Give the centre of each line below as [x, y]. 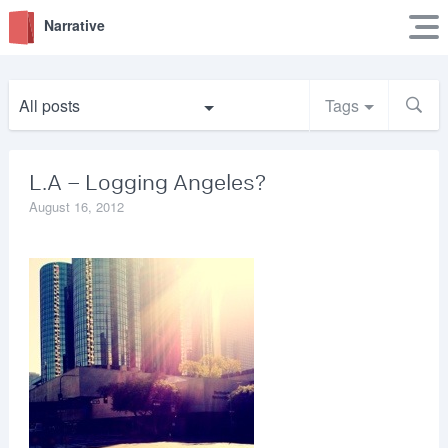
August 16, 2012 [76, 206]
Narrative [74, 25]
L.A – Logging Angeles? [147, 183]
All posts [49, 105]
